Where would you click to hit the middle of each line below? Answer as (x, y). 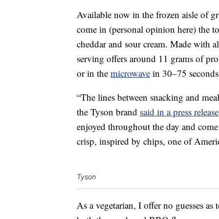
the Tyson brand (108, 112)
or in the (94, 73)
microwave (130, 73)
